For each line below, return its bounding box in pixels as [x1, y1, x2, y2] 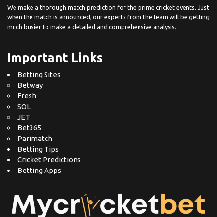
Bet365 [17, 124, 41, 132]
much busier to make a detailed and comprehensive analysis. [7, 23, 176, 31]
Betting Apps [17, 166, 61, 175]
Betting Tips [17, 145, 59, 154]
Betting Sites [17, 70, 61, 79]
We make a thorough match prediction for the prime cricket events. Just [7, 4, 209, 11]
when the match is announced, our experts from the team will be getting [7, 14, 210, 21]
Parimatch [17, 134, 52, 143]
